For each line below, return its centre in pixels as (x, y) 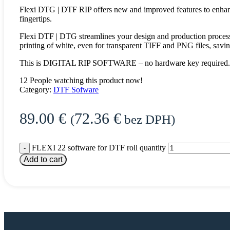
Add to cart (43, 159)
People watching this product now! (86, 80)
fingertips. (36, 19)
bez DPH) (148, 119)
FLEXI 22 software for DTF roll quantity (99, 148)
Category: (35, 90)
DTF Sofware (76, 90)
